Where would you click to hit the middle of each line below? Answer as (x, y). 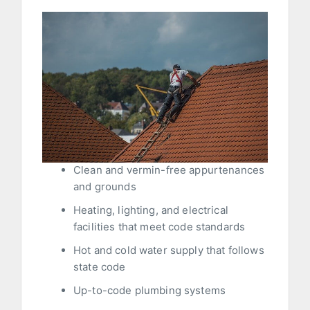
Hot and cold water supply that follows (169, 250)
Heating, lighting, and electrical (151, 210)
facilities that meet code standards (159, 227)
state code (100, 267)
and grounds (105, 187)
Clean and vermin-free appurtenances (169, 170)
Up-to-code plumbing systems (150, 291)
